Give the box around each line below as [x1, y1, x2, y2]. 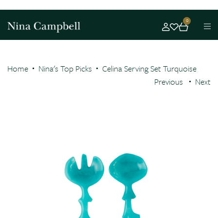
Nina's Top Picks [38, 62, 92, 74]
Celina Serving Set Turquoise [102, 62, 197, 74]
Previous [154, 75, 183, 88]
